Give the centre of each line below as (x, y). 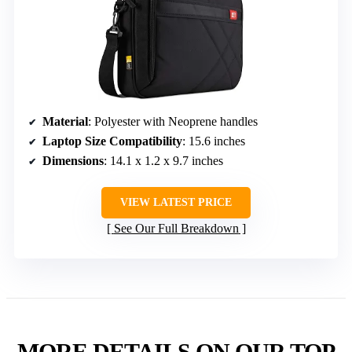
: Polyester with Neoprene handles (173, 121)
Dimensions (73, 160)
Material (65, 121)
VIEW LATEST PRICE (176, 202)
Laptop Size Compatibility (112, 141)
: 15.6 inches (214, 141)
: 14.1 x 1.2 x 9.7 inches (163, 160)
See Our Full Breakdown (176, 228)
